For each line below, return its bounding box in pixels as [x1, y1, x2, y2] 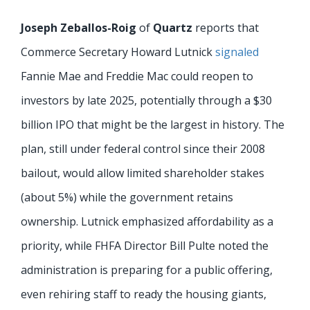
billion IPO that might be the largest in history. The [21, 116, 284, 132]
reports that [192, 19, 259, 35]
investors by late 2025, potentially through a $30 [21, 92, 272, 108]
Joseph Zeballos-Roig [21, 19, 139, 35]
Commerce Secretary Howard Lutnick [21, 44, 215, 60]
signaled [215, 44, 259, 60]
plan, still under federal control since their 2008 [21, 140, 265, 156]
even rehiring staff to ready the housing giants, [21, 286, 266, 302]
